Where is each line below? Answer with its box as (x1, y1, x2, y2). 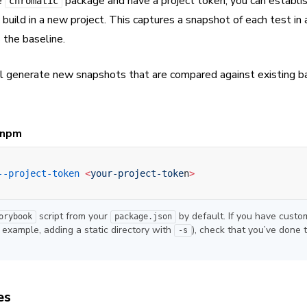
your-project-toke (90, 168, 184, 180)
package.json (114, 212, 172, 222)
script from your (36, 210, 110, 223)
